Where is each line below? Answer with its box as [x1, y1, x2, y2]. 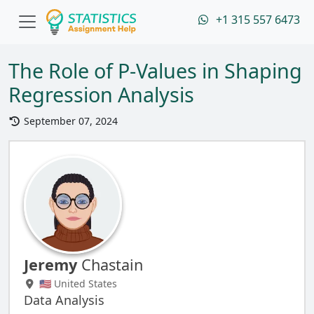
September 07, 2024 [20, 114, 118, 128]
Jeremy [24, 254, 77, 275]
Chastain [77, 254, 143, 275]
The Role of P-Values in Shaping [8, 57, 302, 84]
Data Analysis [24, 292, 104, 308]
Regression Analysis [8, 81, 194, 108]
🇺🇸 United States [36, 277, 117, 290]
